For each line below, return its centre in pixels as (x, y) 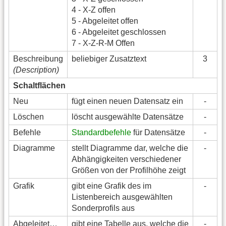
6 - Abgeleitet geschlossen (119, 32)
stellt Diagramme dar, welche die (130, 148)
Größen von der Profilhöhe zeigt (129, 171)
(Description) (36, 70)
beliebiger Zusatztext (109, 59)
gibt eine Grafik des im (111, 186)
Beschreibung (38, 59)
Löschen (29, 117)
